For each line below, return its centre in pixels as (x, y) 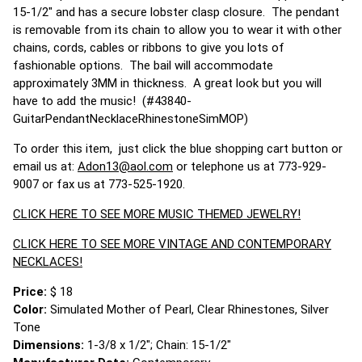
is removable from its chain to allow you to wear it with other (177, 30)
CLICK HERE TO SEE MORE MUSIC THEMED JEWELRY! (157, 214)
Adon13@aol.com (125, 166)
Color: (32, 309)
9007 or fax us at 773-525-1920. (99, 184)
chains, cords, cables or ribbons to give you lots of (149, 48)
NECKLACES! (48, 262)
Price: (32, 292)
